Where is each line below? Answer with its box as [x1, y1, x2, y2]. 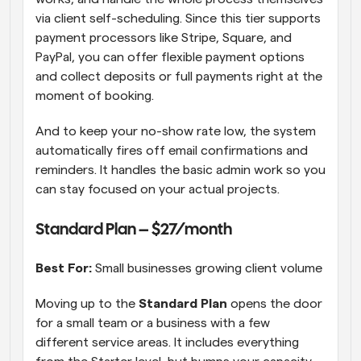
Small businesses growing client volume [92, 262, 326, 276]
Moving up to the [35, 297, 139, 311]
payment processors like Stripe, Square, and [35, 31, 292, 45]
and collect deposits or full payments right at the [35, 70, 322, 84]
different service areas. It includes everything [35, 336, 299, 350]
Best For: [35, 262, 92, 276]
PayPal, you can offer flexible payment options [35, 51, 305, 64]
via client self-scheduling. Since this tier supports [35, 12, 321, 26]
